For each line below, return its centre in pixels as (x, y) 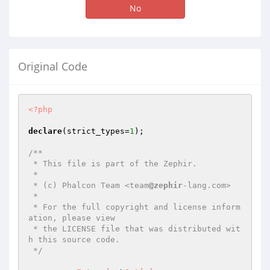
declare (45, 131)
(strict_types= (96, 131)
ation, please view (72, 218)
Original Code (53, 66)
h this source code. (74, 240)
